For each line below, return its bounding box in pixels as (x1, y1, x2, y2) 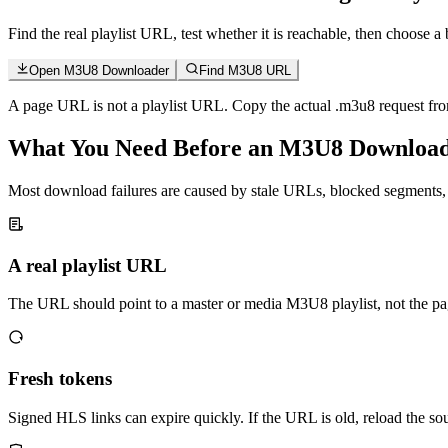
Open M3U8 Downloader (29, 63, 170, 79)
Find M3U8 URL (198, 63, 291, 79)
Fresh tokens (8, 368, 112, 390)
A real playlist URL (8, 254, 167, 276)
